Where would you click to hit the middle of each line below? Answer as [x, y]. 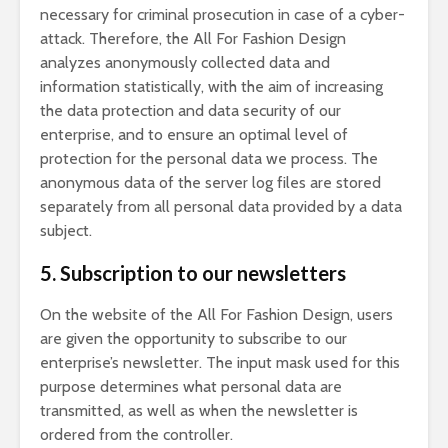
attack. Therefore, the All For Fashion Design [193, 38]
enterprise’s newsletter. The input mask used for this [220, 362]
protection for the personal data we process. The [209, 158]
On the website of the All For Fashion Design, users [216, 314]
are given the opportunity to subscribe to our [193, 338]
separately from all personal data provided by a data [221, 206]
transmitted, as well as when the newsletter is [199, 410]
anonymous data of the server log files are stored [210, 182]
